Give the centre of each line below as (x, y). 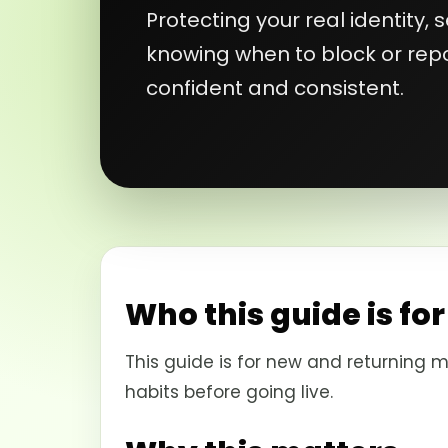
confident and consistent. (275, 87)
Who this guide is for (285, 315)
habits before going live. (229, 392)
